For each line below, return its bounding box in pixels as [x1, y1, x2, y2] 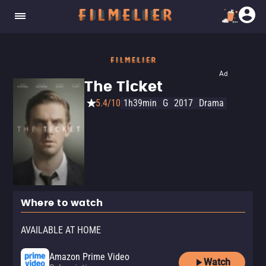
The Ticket [84, 75, 163, 99]
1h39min [123, 97, 157, 109]
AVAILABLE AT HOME [21, 224, 101, 236]
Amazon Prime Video [49, 251, 129, 262]
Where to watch [21, 195, 103, 211]
